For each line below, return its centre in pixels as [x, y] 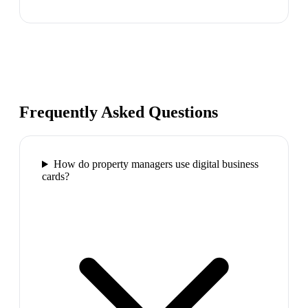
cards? [56, 177]
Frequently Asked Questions [119, 112]
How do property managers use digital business [156, 164]
